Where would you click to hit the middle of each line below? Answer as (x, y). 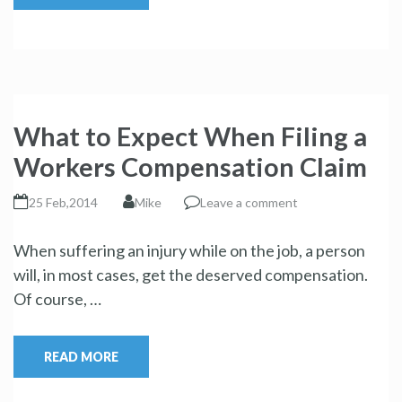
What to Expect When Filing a (190, 135)
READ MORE (81, 356)
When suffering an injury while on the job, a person (189, 250)
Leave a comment (249, 202)
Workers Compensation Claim (190, 166)
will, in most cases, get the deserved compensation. (191, 274)
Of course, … (57, 298)
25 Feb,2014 (63, 202)
